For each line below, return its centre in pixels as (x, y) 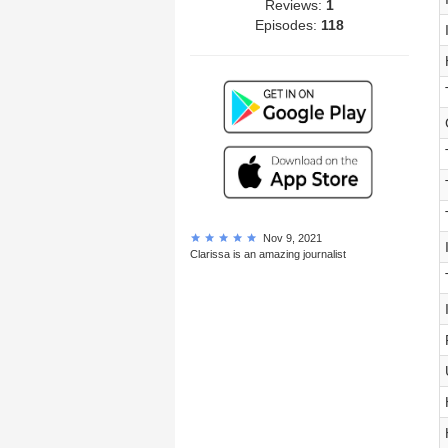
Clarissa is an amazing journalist (268, 253)
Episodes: (287, 24)
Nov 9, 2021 (289, 237)
